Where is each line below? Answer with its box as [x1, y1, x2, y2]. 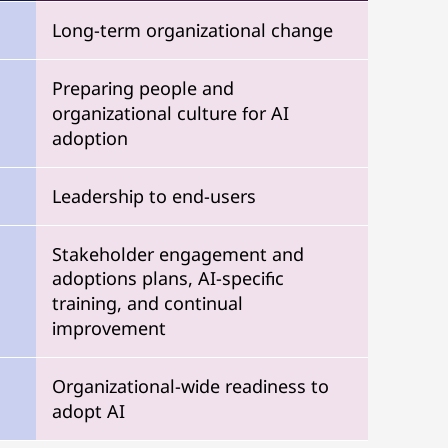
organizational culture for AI [52, 101, 289, 125]
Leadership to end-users [52, 184, 256, 208]
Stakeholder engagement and [52, 242, 304, 266]
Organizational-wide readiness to [52, 374, 329, 398]
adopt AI [52, 399, 125, 423]
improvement [52, 316, 166, 340]
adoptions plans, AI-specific [52, 266, 284, 290]
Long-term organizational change [52, 18, 333, 42]
